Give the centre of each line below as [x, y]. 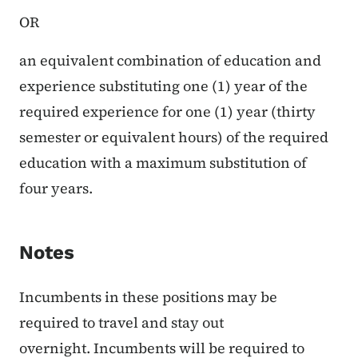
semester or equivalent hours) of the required [174, 137]
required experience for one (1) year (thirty [167, 112]
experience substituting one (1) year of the [163, 86]
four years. [56, 189]
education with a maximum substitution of [163, 163]
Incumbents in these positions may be [148, 297]
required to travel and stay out [121, 323]
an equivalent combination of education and [170, 61]
